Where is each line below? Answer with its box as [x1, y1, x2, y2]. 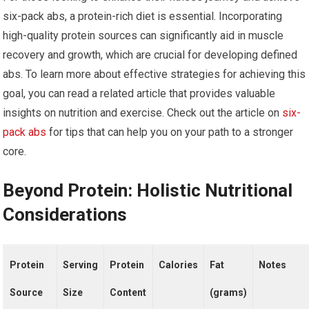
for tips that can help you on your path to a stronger [46, 126, 294, 139]
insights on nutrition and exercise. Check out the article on [3, 106, 283, 119]
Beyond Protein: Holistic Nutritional [3, 180, 293, 201]
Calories [159, 259, 199, 270]
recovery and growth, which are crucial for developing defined [3, 48, 298, 61]
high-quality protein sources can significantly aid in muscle [3, 29, 284, 42]
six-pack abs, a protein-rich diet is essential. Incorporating [3, 10, 283, 23]
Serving [63, 259, 99, 270]
